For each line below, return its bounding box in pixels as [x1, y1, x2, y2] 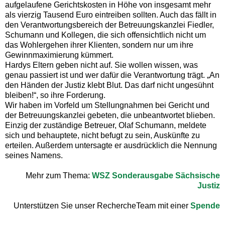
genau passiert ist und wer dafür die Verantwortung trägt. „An [5, 70, 219, 79]
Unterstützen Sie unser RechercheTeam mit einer [14, 201, 190, 210]
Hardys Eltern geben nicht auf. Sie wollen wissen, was [5, 60, 198, 69]
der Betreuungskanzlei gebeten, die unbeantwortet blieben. [5, 110, 215, 120]
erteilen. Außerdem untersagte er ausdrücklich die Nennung [5, 141, 217, 150]
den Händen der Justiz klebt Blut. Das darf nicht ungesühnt [5, 80, 213, 89]
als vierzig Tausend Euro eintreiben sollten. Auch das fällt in [5, 10, 216, 19]
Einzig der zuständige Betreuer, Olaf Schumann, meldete [5, 121, 206, 130]
